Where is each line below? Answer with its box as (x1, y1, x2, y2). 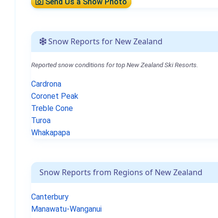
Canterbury (31, 192, 69, 202)
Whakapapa (31, 128, 70, 138)
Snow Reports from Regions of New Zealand (39, 167, 202, 178)
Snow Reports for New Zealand (46, 36, 163, 47)
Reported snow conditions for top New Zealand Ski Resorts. (31, 61, 198, 69)
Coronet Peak (31, 91, 78, 101)
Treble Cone (31, 104, 73, 113)
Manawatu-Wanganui (31, 204, 102, 214)
